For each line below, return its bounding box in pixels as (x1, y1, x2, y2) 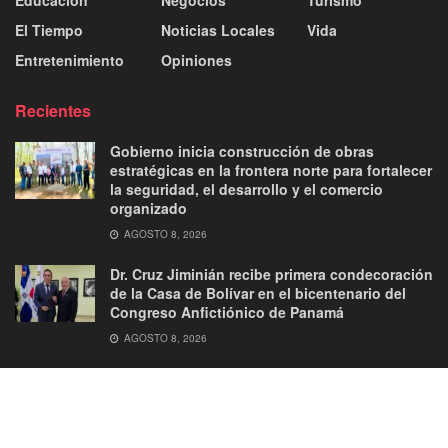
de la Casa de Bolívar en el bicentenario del (110, 283, 406, 304)
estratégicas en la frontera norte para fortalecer (110, 160, 432, 181)
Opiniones (161, 50, 232, 71)
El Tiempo (15, 20, 83, 41)
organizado (110, 198, 187, 219)
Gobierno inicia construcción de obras (110, 141, 374, 162)
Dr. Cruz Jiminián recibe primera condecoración (110, 264, 433, 285)
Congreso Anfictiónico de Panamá (110, 302, 344, 323)
